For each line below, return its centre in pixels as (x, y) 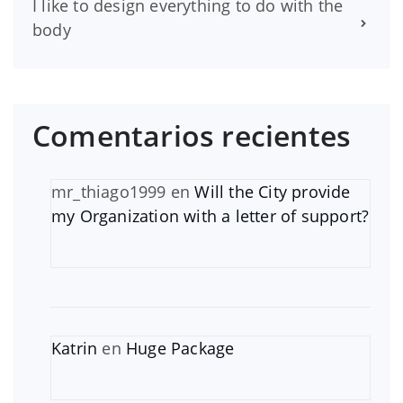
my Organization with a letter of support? (210, 215)
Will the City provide (273, 191)
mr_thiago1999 (109, 191)
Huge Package (180, 348)
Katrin (75, 348)
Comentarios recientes (192, 135)
